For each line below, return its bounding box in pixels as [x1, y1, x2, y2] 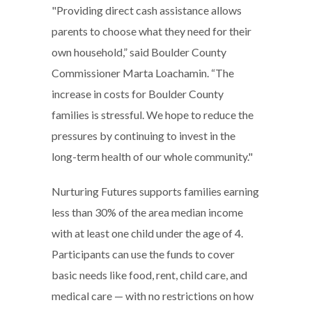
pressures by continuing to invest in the [52, 128, 235, 142]
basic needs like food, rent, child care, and [52, 267, 247, 281]
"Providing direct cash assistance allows [52, 3, 242, 17]
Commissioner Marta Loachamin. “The [52, 65, 234, 79]
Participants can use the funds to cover [52, 247, 235, 260]
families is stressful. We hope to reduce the [52, 107, 253, 121]
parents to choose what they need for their [52, 24, 251, 38]
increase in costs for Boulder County [52, 86, 224, 100]
